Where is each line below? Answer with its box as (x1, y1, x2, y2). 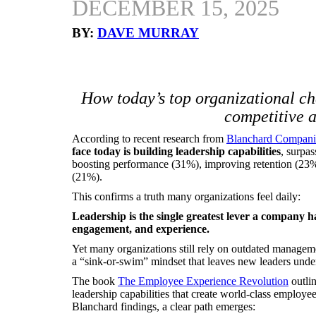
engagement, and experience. (72, 223, 209, 235)
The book (72, 275, 118, 287)
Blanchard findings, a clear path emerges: (72, 300, 255, 312)
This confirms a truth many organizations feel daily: (72, 190, 300, 202)
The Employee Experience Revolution (118, 275, 288, 287)
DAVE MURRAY (97, 25, 199, 40)
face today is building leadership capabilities (72, 145, 281, 157)
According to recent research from (72, 133, 226, 145)
